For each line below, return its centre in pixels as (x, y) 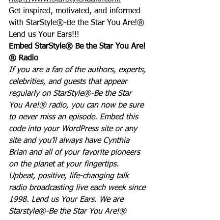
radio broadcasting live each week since (78, 188)
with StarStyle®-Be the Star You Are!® (77, 23)
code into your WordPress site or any (74, 129)
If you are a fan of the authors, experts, (79, 70)
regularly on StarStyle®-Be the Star (71, 94)
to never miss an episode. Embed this (75, 117)
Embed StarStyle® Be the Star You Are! (77, 46)
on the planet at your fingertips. (66, 164)
